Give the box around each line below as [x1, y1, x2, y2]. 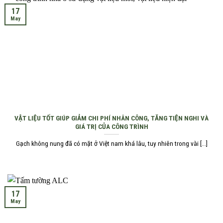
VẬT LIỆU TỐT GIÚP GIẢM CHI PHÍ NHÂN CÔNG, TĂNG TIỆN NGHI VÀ [14, 113, 209, 122]
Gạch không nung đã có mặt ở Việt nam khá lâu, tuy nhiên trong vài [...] [15, 139, 208, 148]
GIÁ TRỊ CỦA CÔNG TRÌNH [75, 122, 148, 130]
